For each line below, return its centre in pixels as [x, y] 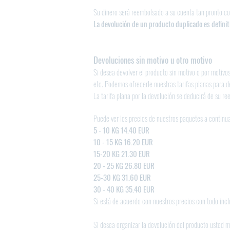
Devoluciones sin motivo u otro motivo [153, 60]
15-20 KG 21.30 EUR [122, 154]
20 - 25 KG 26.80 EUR [124, 165]
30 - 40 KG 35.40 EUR [124, 189]
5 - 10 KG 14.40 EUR [121, 130]
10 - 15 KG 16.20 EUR [123, 142]
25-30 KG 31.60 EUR [122, 177]
